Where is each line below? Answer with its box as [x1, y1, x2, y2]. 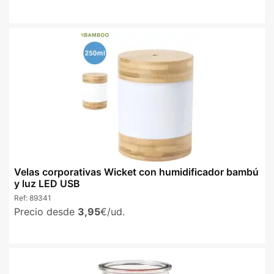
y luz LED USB [14, 177, 80, 190]
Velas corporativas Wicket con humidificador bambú [14, 165, 259, 178]
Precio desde [14, 206, 78, 218]
